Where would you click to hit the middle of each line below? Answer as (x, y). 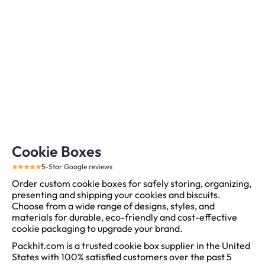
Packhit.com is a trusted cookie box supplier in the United (131, 246)
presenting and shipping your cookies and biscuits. (116, 195)
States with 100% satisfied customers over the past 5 (122, 257)
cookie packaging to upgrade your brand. (97, 229)
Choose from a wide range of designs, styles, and (113, 206)
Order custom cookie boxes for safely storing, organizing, (132, 184)
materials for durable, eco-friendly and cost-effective (125, 217)
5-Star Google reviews (77, 167)
